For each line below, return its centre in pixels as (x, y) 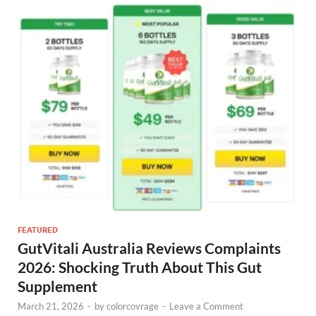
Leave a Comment (206, 306)
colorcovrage (133, 306)
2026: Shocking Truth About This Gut (140, 267)
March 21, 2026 (51, 306)
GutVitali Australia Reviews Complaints (149, 248)
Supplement (57, 286)
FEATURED (38, 230)
